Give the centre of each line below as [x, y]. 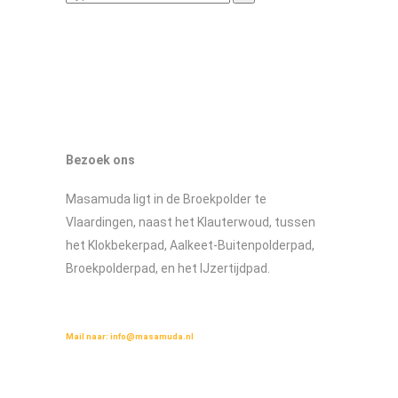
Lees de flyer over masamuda [127, 378]
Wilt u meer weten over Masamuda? [140, 314]
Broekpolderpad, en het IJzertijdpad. [168, 269]
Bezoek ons [100, 159]
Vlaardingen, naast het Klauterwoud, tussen [191, 223]
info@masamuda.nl [152, 337]
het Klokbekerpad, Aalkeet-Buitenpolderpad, [190, 246]
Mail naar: [88, 337]
